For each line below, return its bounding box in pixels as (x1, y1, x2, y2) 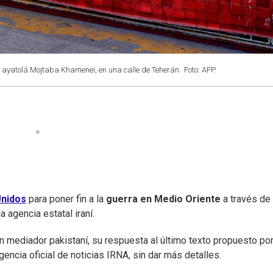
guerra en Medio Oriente (106, 193, 221, 205)
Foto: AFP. (184, 65, 216, 74)
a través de (221, 193, 271, 205)
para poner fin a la (26, 193, 106, 205)
